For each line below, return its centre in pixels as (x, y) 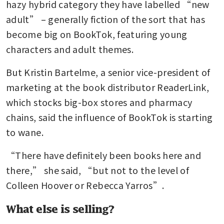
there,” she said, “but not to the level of (98, 170)
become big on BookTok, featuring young (97, 34)
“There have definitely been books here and (104, 155)
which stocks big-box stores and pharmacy (99, 102)
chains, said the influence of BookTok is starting (109, 117)
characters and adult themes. (70, 49)
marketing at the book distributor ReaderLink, (108, 87)
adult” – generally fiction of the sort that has (105, 19)
